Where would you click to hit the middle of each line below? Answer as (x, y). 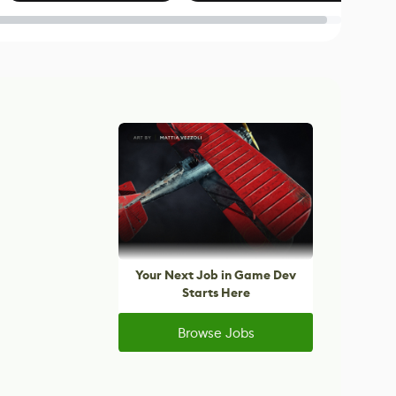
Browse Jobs (216, 332)
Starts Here (216, 293)
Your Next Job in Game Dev (216, 275)
